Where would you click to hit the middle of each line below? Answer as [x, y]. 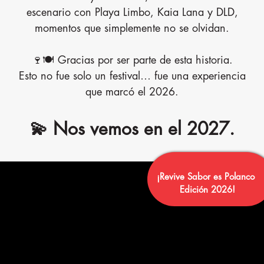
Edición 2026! [206, 190]
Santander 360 [137, 230]
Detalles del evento [137, 99]
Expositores [137, 142]
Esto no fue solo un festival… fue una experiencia [132, 76]
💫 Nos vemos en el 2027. [132, 129]
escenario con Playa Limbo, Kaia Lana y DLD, [132, 13]
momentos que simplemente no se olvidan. [132, 29]
